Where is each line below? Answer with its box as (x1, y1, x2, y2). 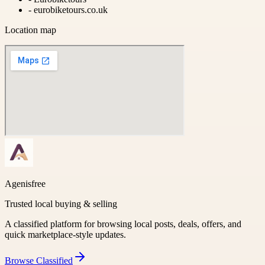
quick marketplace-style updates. (5, 229, 126, 240)
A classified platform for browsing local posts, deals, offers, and (5, 218, 241, 229)
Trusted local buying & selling (5, 198, 117, 209)
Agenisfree (5, 178, 46, 189)
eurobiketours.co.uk (34, 4, 108, 15)
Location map (5, 24, 56, 35)
